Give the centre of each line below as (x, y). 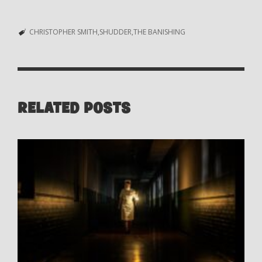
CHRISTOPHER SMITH (63, 32)
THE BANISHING (159, 32)
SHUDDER (115, 32)
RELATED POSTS (74, 108)
